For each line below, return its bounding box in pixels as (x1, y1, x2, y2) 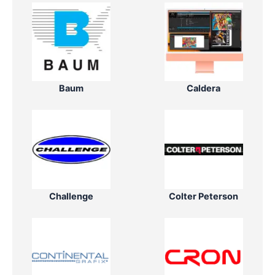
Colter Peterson (169, 190, 239, 202)
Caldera (187, 83, 221, 95)
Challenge (49, 190, 94, 202)
